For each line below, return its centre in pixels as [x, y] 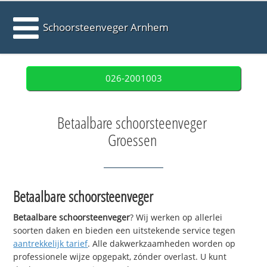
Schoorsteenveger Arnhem [106, 27]
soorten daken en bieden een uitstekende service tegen [125, 231]
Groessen [132, 140]
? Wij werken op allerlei [176, 218]
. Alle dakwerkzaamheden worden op [162, 244]
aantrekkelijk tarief [51, 244]
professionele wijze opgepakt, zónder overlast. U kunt [120, 257]
